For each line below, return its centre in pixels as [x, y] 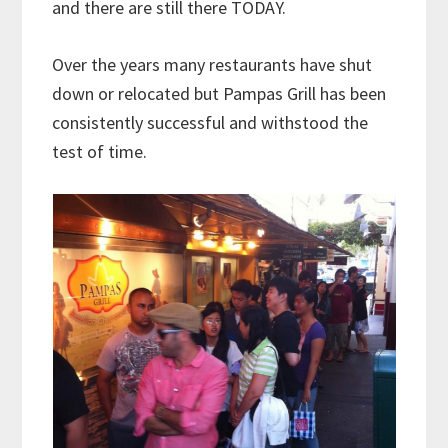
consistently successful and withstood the [210, 122]
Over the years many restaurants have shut [212, 64]
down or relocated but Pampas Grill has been [219, 93]
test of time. [104, 151]
